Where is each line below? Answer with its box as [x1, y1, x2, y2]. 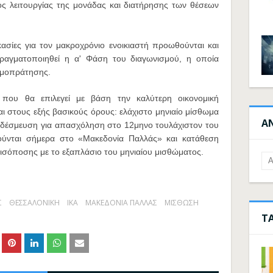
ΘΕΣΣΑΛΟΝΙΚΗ [9, 197, 60, 208]
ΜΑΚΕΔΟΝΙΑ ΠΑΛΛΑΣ [85, 197, 157, 208]
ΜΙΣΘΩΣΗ [165, 197, 199, 208]
